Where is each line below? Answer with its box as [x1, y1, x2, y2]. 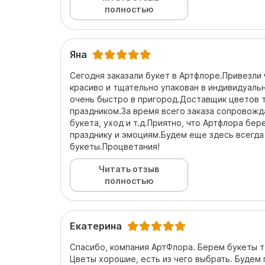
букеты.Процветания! [70, 141, 160, 151]
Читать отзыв [99, 164, 159, 174]
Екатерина [70, 220, 122, 232]
